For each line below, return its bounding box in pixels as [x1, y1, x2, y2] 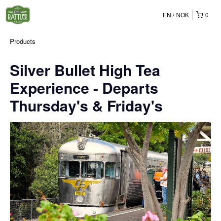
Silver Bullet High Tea [10, 59, 160, 80]
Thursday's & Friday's [10, 95, 163, 116]
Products [10, 37, 36, 46]
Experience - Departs [10, 77, 158, 98]
